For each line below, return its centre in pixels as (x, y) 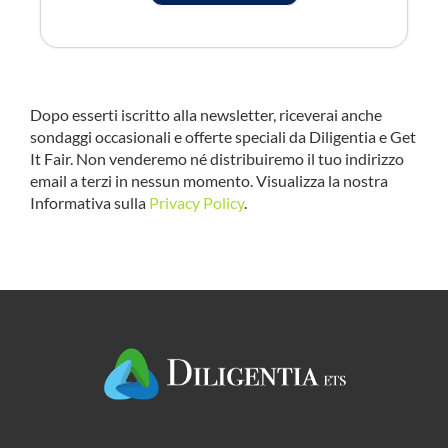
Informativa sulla (89, 203)
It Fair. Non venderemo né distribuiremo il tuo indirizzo (216, 159)
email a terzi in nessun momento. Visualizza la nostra (208, 181)
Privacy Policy (196, 203)
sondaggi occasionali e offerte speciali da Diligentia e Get (222, 137)
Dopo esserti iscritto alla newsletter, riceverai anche (205, 115)
